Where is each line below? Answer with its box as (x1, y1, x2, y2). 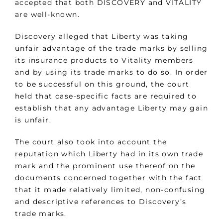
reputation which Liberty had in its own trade (15, 149, 203, 159)
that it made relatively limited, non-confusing (15, 185, 206, 195)
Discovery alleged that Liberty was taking (15, 32, 189, 41)
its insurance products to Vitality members (15, 56, 194, 65)
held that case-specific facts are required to (15, 92, 197, 101)
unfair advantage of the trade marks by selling (15, 44, 208, 53)
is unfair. (15, 115, 54, 125)
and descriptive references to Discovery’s (15, 197, 187, 207)
